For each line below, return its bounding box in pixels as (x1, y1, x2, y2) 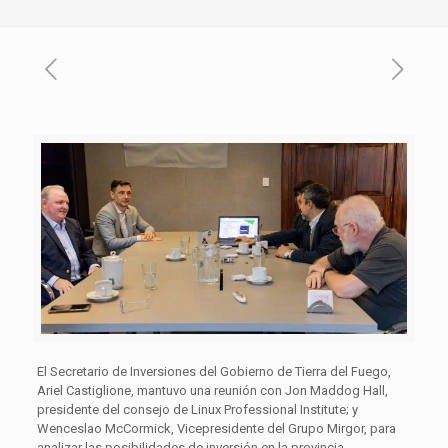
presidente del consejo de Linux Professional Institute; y (36, 401, 358, 417)
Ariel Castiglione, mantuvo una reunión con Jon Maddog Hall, (36, 382, 388, 398)
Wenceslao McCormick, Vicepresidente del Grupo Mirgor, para (36, 420, 396, 436)
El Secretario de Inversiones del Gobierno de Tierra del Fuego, (36, 363, 391, 379)
